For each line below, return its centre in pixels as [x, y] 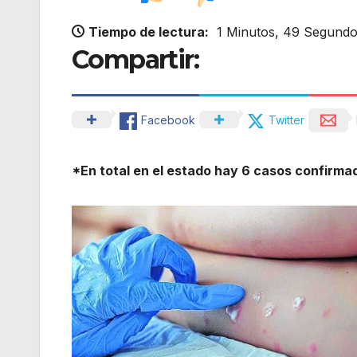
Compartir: [135, 60]
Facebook [168, 120]
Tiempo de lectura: [149, 32]
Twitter [286, 120]
